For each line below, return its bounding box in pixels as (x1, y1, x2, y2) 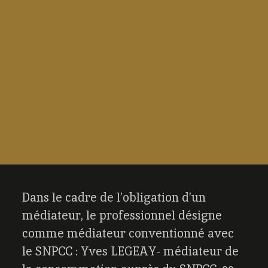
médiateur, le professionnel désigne (22, 208, 223, 224)
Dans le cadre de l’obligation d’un (22, 190, 206, 206)
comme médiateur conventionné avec (22, 226, 234, 242)
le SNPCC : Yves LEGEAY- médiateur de (22, 243, 239, 260)
